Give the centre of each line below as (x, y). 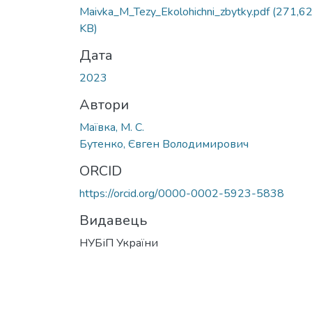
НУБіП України (119, 243)
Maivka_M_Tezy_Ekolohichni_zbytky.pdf (176, 11)
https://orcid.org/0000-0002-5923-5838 (182, 193)
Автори (104, 104)
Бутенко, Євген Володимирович (164, 144)
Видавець (113, 220)
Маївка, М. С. (112, 127)
